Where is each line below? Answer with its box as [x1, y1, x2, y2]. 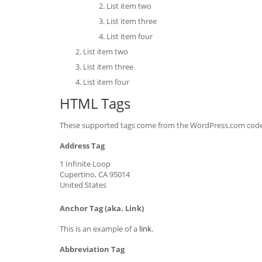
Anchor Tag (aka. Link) [60, 203, 144, 213]
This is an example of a [60, 223, 139, 234]
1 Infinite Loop [60, 158, 111, 169]
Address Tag [60, 140, 105, 151]
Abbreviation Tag [60, 244, 125, 254]
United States [60, 180, 106, 190]
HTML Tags [60, 94, 130, 113]
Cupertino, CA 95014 [60, 169, 130, 180]
